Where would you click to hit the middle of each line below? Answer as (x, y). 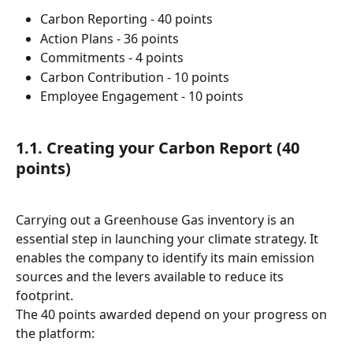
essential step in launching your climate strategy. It (169, 238)
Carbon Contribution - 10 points (135, 77)
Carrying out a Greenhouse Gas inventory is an (157, 219)
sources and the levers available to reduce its (151, 276)
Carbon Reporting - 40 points (126, 19)
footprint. (45, 295)
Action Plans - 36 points (110, 38)
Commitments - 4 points (112, 58)
